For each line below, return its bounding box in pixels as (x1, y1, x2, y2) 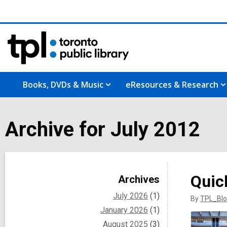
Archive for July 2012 (5, 117, 200, 141)
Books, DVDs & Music (23, 79, 103, 90)
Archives (118, 173, 160, 185)
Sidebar (17, 167, 73, 186)
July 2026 (113, 191, 148, 201)
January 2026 (100, 205, 148, 215)
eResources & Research (126, 79, 218, 90)
